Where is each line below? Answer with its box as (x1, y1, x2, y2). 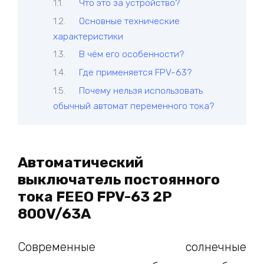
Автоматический (18, 154, 143, 171)
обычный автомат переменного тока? (53, 100, 214, 111)
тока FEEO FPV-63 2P (18, 188, 171, 206)
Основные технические (79, 15, 180, 27)
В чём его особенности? (79, 48, 184, 60)
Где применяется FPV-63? (79, 67, 192, 78)
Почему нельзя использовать (79, 84, 203, 96)
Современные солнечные (18, 239, 246, 254)
